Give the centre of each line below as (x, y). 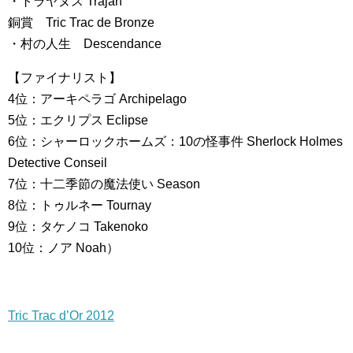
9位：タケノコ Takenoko (78, 227)
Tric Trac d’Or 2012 (61, 316)
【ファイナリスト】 (65, 78)
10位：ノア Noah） (63, 248)
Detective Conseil (58, 163)
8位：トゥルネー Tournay (80, 205)
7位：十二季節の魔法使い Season (104, 184)
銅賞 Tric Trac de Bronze (81, 22)
